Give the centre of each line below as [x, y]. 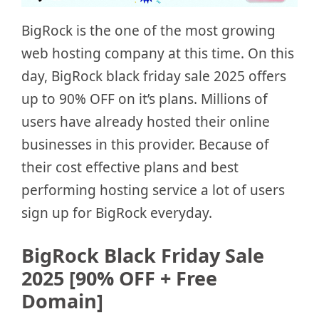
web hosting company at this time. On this [158, 53]
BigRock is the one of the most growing [148, 30]
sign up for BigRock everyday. [117, 213]
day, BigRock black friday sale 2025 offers [154, 76]
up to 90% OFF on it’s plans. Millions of [145, 99]
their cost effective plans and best [130, 167]
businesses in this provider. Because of [145, 144]
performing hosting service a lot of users [153, 190]
